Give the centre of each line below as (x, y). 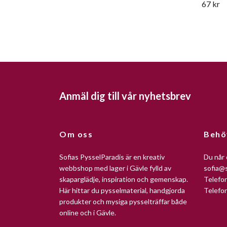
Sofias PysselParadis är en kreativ (112, 157)
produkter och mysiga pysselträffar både (123, 202)
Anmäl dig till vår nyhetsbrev (125, 96)
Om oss (76, 134)
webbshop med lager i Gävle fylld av (115, 168)
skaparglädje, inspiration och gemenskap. (124, 179)
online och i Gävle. (88, 213)
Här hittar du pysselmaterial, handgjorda (122, 191)
